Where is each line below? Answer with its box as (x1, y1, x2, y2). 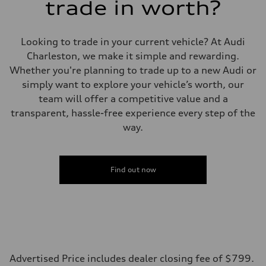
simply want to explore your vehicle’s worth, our (22, 78, 244, 90)
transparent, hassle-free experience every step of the (11, 106, 255, 119)
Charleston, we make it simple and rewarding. (27, 49, 239, 62)
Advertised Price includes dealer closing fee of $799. (9, 252, 254, 264)
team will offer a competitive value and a (38, 92, 228, 104)
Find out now (110, 164, 156, 174)
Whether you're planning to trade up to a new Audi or (9, 64, 256, 76)
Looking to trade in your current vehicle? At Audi (21, 35, 245, 47)
